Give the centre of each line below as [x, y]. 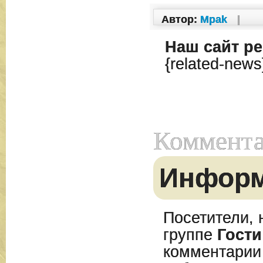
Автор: [181, 19]
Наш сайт [202, 47]
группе [190, 235]
